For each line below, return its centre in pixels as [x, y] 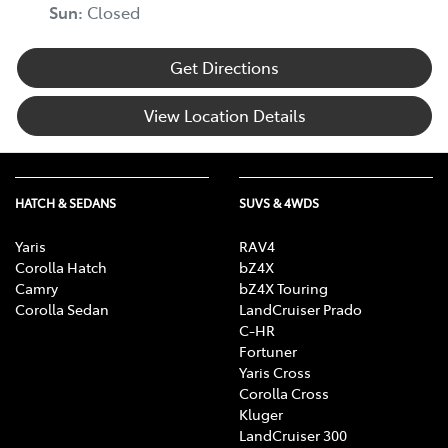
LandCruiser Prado [300, 309]
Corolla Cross [284, 393]
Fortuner [268, 351]
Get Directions [224, 67]
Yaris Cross [275, 372]
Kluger [261, 414]
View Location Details [224, 115]
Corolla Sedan [62, 309]
